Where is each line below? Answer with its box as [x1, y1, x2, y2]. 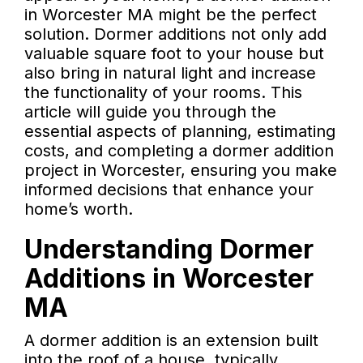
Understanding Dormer [24, 233, 314, 266]
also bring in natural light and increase [24, 63, 316, 83]
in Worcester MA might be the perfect [24, 5, 317, 25]
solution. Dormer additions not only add [24, 24, 327, 45]
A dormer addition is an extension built [24, 331, 318, 351]
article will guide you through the [24, 102, 276, 122]
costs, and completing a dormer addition [24, 141, 334, 161]
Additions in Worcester [24, 263, 314, 295]
